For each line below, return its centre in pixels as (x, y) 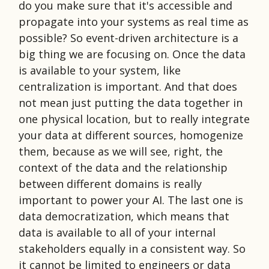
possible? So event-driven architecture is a (128, 38)
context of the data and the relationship (123, 167)
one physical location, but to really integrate (134, 119)
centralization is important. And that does (128, 86)
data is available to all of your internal (117, 232)
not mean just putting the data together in (131, 102)
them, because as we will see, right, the (121, 151)
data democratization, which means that (124, 216)
